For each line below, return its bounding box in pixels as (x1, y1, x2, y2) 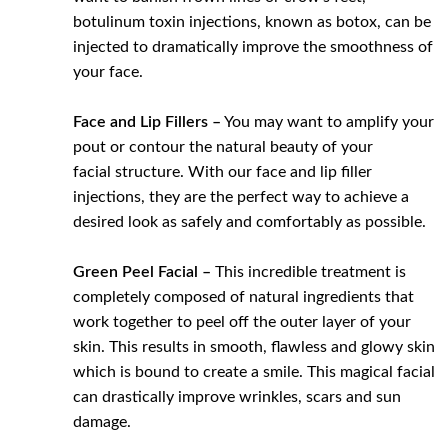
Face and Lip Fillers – (73, 113, 222, 130)
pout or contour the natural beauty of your (73, 138, 374, 155)
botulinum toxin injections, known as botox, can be (73, 13, 432, 30)
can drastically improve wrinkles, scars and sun (73, 388, 402, 405)
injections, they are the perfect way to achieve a (73, 188, 410, 205)
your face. (73, 63, 144, 80)
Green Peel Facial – (73, 263, 212, 280)
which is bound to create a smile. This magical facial (73, 363, 436, 380)
